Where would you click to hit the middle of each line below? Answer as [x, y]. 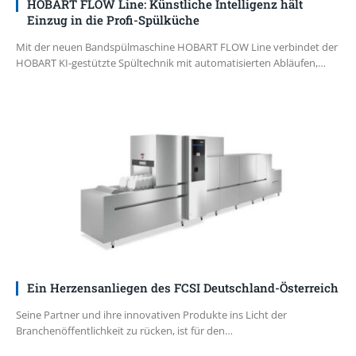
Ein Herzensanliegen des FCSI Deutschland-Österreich [183, 288]
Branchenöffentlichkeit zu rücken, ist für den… [124, 331]
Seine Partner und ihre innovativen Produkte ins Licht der [151, 315]
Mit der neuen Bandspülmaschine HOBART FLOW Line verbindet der [177, 47]
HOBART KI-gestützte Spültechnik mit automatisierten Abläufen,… [171, 63]
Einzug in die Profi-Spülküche [113, 20]
